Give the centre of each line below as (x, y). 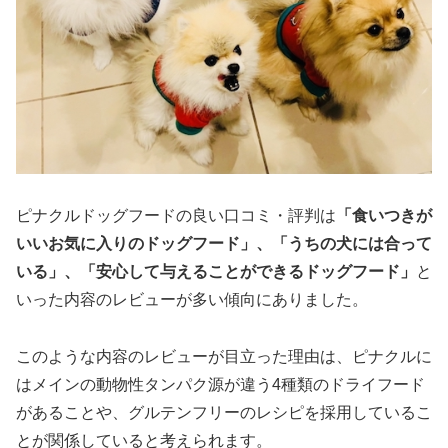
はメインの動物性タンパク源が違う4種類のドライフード (220, 385)
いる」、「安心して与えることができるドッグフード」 (216, 272)
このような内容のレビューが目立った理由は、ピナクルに (224, 357)
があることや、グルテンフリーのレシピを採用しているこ (224, 413)
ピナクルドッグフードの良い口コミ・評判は (176, 216)
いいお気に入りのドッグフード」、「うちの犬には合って (224, 244)
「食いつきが (384, 216)
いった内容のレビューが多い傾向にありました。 (192, 300)
